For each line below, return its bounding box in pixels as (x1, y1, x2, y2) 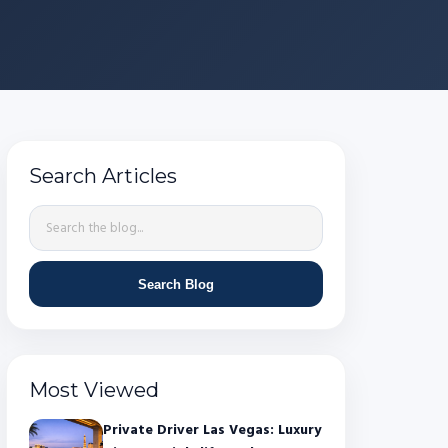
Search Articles (29, 164, 177, 188)
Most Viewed (29, 378, 159, 402)
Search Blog (138, 276, 214, 292)
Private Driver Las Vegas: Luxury (103, 419, 321, 442)
